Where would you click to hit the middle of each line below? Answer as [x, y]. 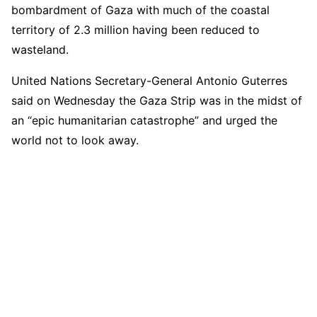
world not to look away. [75, 140]
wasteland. [40, 49]
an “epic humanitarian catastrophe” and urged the [144, 120]
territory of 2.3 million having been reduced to [136, 29]
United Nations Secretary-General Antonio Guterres [149, 80]
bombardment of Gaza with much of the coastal [140, 10]
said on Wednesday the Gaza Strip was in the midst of [157, 100]
